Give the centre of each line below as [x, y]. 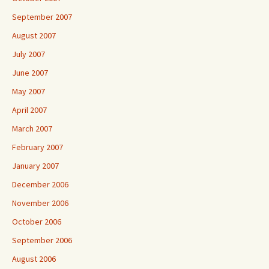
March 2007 [32, 128]
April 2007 [29, 110]
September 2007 [42, 17]
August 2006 [34, 259]
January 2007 [35, 166]
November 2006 [40, 203]
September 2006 [42, 240]
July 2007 [29, 54]
